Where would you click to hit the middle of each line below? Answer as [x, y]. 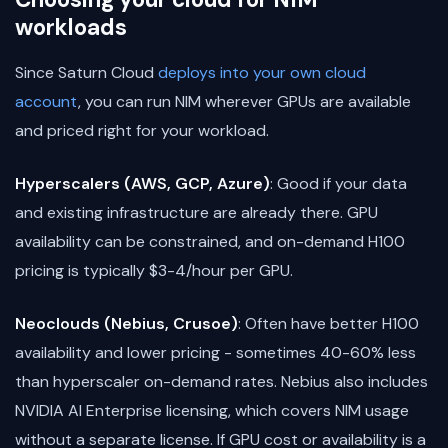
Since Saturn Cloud [86, 72]
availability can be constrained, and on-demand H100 [210, 241]
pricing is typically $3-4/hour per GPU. [154, 270]
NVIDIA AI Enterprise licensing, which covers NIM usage [212, 410]
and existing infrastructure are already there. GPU [196, 212]
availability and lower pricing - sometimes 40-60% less [215, 352]
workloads [71, 27]
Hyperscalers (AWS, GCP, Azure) [142, 183]
